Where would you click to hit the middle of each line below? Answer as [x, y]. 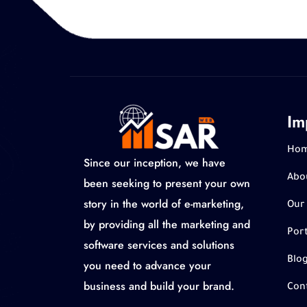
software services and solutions [159, 245]
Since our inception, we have [155, 163]
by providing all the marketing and [167, 224]
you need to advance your [147, 266]
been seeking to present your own [167, 183]
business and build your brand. [159, 286]
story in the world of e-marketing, [164, 204]
